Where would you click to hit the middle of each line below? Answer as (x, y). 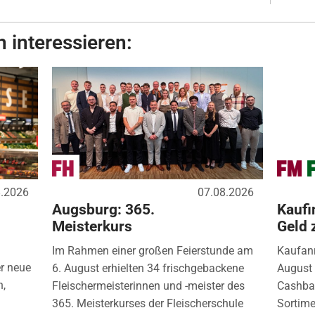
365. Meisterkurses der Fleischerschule (147, 303)
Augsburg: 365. (103, 209)
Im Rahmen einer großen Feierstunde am (152, 250)
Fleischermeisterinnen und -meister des (148, 285)
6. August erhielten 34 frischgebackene (148, 268)
